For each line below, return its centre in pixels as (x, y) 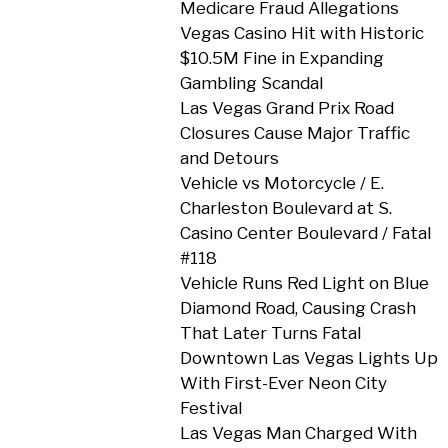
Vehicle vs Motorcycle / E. (281, 183)
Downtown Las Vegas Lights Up (308, 358)
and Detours (229, 158)
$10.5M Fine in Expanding (281, 58)
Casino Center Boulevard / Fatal (305, 233)
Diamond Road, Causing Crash (297, 308)
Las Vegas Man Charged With (298, 433)
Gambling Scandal (251, 83)
